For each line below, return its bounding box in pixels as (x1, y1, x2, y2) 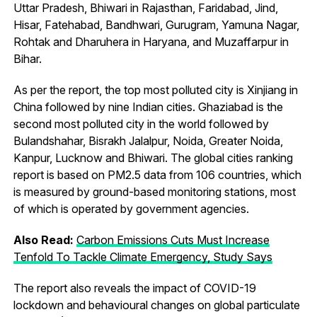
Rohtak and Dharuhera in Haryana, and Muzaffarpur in (13, 34, 289, 49)
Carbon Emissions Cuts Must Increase (76, 232, 270, 247)
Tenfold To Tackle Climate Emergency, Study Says (13, 249, 272, 264)
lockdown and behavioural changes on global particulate (13, 297, 300, 312)
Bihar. (13, 51, 42, 66)
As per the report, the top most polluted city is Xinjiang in (13, 82, 298, 97)
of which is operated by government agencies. (13, 201, 249, 216)
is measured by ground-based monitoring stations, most (13, 184, 296, 199)
